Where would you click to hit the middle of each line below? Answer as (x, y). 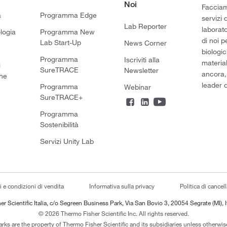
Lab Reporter (145, 26)
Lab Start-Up (60, 42)
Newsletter (141, 70)
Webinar (137, 87)
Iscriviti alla (142, 60)
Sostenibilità (59, 124)
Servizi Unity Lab (67, 141)
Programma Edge (68, 15)
